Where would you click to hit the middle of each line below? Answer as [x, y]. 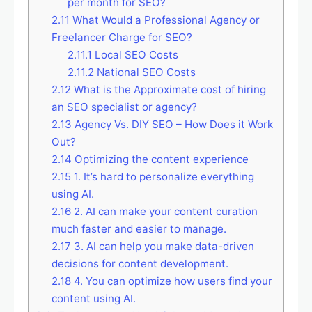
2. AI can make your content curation [164, 212]
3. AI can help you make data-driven [162, 247]
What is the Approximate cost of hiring [168, 90]
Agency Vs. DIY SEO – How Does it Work [172, 125]
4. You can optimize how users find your [171, 281]
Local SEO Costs [135, 55]
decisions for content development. [140, 264]
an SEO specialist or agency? [124, 107]
